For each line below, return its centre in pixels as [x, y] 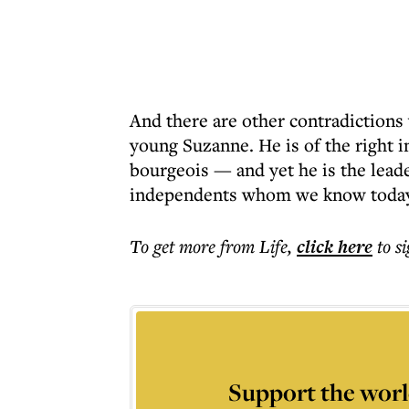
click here [335, 246]
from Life [254, 246]
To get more [175, 246]
